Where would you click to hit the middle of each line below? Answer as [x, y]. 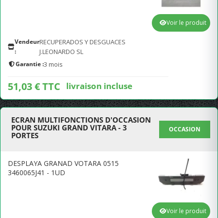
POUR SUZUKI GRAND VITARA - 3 [69, 127]
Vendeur [27, 42]
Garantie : [30, 64]
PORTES [25, 135]
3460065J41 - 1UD [36, 173]
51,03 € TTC [34, 86]
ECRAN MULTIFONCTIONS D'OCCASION [81, 120]
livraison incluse [99, 86]
